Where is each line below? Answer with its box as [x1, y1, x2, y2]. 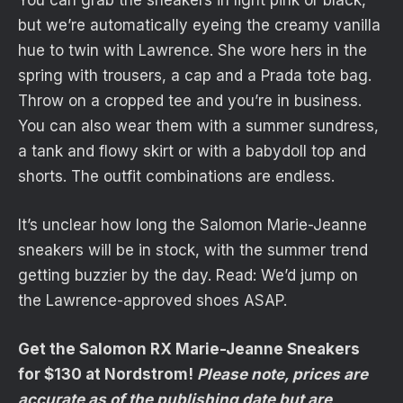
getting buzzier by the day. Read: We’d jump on [18, 266, 358, 285]
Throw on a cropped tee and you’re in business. [18, 92, 362, 111]
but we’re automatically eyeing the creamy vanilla [18, 16, 381, 35]
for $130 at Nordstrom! [18, 365, 197, 384]
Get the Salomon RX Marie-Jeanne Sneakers [18, 340, 360, 359]
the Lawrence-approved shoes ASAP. [18, 291, 287, 310]
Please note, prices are [197, 365, 368, 384]
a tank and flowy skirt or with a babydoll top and [18, 142, 366, 161]
